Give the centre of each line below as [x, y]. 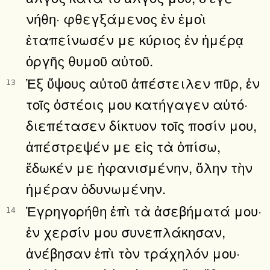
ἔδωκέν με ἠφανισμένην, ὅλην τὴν [139, 167]
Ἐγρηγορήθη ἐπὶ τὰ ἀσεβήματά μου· [144, 210]
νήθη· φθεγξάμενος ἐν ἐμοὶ [116, 18]
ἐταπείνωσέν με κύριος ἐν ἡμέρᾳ [135, 39]
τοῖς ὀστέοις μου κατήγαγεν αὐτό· [137, 103]
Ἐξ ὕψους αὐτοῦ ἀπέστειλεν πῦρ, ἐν [143, 82]
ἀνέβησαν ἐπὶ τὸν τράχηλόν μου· [133, 252]
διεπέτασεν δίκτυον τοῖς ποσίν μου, [141, 124]
